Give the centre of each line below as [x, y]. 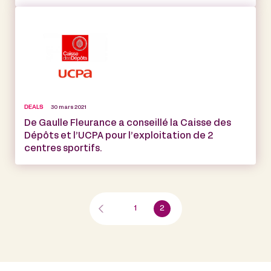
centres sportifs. [63, 149]
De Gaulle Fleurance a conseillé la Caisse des [128, 124]
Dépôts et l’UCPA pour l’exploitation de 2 [119, 136]
